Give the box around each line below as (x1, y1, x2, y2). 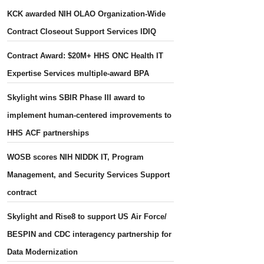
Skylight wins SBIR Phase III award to (7, 93, 146, 102)
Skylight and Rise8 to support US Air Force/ (7, 212, 167, 221)
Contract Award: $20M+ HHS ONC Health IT (7, 51, 164, 60)
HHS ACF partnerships (7, 128, 90, 137)
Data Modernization (7, 247, 78, 256)
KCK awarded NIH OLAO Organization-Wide (7, 9, 166, 18)
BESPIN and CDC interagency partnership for (7, 229, 172, 239)
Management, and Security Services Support (7, 170, 170, 179)
